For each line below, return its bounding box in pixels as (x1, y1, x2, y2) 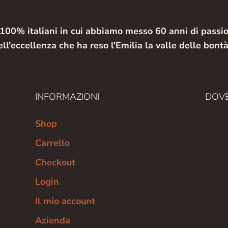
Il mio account (35, 194, 96, 207)
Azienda (35, 214, 71, 226)
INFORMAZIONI (35, 90, 100, 103)
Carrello (35, 136, 70, 149)
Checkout (35, 156, 76, 168)
